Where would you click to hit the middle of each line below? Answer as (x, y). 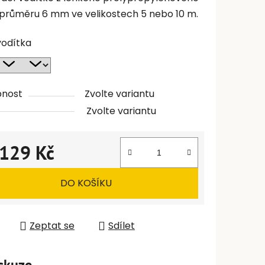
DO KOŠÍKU (86, 183)
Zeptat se (52, 226)
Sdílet (122, 226)
